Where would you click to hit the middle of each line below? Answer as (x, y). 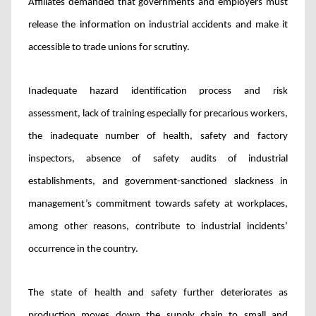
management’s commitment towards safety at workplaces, (158, 204)
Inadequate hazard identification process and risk (158, 91)
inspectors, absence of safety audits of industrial (158, 159)
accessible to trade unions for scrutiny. (110, 48)
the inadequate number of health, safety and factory (158, 136)
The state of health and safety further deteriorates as (158, 293)
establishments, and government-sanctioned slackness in (158, 182)
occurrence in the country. (83, 249)
